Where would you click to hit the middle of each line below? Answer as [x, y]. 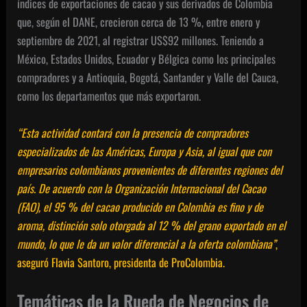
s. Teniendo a [238, 40]
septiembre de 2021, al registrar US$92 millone [115, 40]
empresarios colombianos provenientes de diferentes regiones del [150, 169]
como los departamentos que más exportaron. [109, 96]
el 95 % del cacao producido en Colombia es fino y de [153, 206]
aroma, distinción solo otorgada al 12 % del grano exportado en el [152, 225]
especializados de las [62, 151]
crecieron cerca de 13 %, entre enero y [180, 22]
